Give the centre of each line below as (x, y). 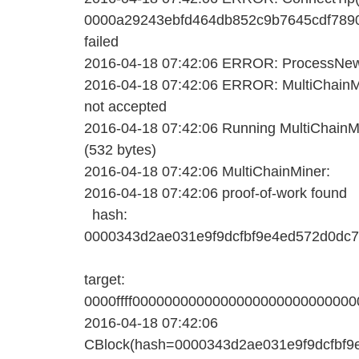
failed (101, 42)
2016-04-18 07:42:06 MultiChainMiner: (207, 171)
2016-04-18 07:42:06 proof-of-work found (220, 193)
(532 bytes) (120, 150)
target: (105, 280)
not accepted (125, 107)
